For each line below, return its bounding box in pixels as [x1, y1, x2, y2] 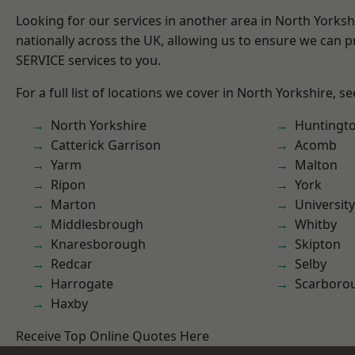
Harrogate [51, 275, 113, 292]
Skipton [295, 235, 341, 253]
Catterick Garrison [51, 136, 161, 154]
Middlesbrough [51, 216, 143, 233]
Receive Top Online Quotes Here [16, 327, 209, 345]
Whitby [295, 216, 337, 233]
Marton [51, 196, 96, 213]
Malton [295, 156, 338, 174]
